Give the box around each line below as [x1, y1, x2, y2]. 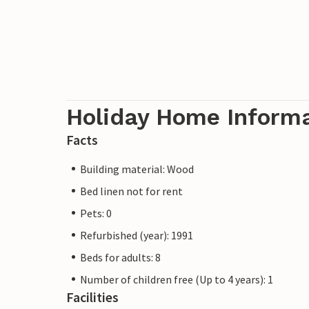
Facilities [66, 288, 119, 306]
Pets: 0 [80, 206, 112, 220]
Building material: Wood [80, 161, 194, 176]
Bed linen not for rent [80, 183, 183, 198]
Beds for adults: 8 [80, 250, 161, 264]
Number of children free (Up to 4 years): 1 [80, 272, 273, 286]
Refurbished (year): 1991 [80, 228, 193, 242]
